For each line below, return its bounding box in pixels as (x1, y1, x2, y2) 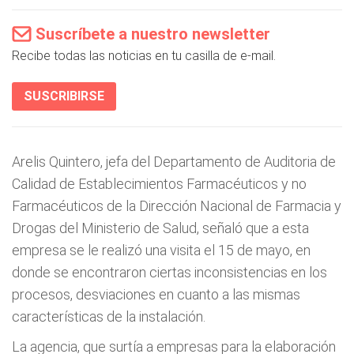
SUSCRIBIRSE (24, 88, 104, 104)
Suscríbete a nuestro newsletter (36, 24, 270, 43)
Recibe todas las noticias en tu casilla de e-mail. (12, 47, 276, 63)
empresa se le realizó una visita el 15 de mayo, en (12, 241, 311, 258)
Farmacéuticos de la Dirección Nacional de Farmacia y (12, 197, 341, 214)
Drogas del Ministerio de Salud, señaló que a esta (12, 219, 309, 236)
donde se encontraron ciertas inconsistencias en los (12, 263, 327, 281)
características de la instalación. (12, 307, 205, 325)
